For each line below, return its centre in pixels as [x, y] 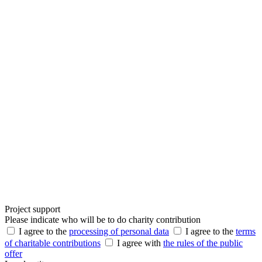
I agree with [140, 243]
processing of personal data [119, 232]
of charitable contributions [53, 243]
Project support [32, 209]
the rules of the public [203, 243]
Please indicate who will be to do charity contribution [103, 220]
